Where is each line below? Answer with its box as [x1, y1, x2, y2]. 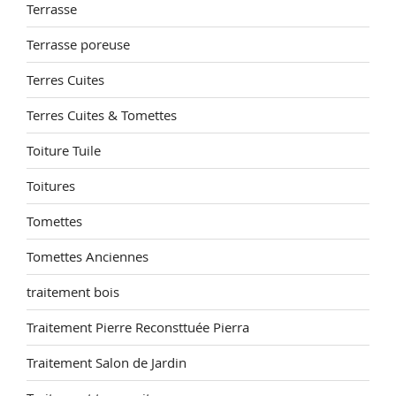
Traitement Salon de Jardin [27, 354, 187, 371]
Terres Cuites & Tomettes [27, 106, 177, 124]
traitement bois [27, 283, 119, 301]
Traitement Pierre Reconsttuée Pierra [27, 318, 249, 336]
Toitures [27, 177, 75, 194]
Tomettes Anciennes [27, 247, 148, 265]
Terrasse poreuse [27, 35, 130, 53]
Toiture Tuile [27, 141, 101, 159]
